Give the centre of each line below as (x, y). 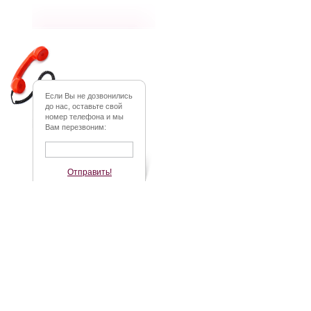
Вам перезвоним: (76, 127)
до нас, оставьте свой (84, 106)
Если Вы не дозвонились (89, 96)
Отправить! (90, 172)
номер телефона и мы (84, 117)
